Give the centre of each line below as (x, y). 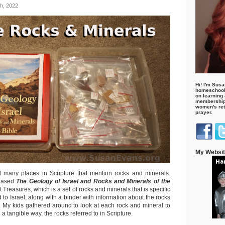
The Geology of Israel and (54, 181)
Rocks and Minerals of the (132, 181)
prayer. (204, 113)
